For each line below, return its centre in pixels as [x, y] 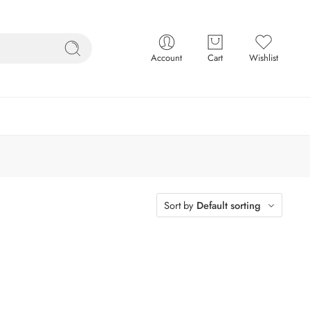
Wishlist [263, 58]
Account [166, 58]
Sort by [179, 205]
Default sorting [229, 205]
